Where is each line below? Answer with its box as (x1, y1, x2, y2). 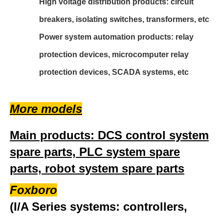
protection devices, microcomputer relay (39, 50, 189, 59)
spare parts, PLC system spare (10, 145, 180, 159)
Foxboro (10, 183, 57, 197)
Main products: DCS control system (10, 129, 209, 142)
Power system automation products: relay (39, 33, 194, 42)
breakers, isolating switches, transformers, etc (39, 15, 209, 24)
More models (10, 102, 82, 116)
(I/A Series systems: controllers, (10, 200, 187, 214)
